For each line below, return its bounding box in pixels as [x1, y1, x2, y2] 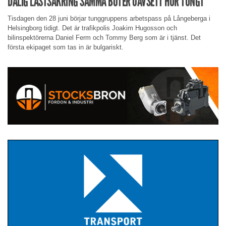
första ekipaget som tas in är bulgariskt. [8, 43, 124, 51]
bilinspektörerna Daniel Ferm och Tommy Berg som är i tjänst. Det [8, 33, 201, 41]
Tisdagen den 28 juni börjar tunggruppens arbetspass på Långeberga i [8, 14, 210, 22]
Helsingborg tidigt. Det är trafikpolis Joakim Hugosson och [8, 24, 177, 32]
